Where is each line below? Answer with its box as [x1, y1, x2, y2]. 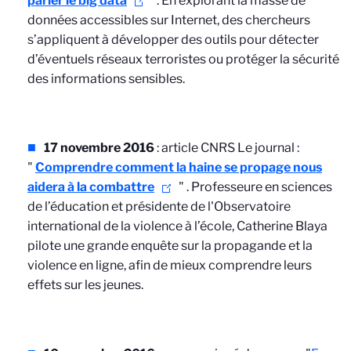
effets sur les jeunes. [27, 277, 143, 292]
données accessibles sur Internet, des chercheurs [27, 13, 310, 27]
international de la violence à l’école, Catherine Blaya [27, 219, 327, 233]
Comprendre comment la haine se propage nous [35, 160, 322, 175]
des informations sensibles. [27, 71, 185, 86]
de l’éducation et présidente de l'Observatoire [27, 199, 291, 214]
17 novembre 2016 [44, 140, 154, 155]
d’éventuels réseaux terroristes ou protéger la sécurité [27, 52, 339, 67]
